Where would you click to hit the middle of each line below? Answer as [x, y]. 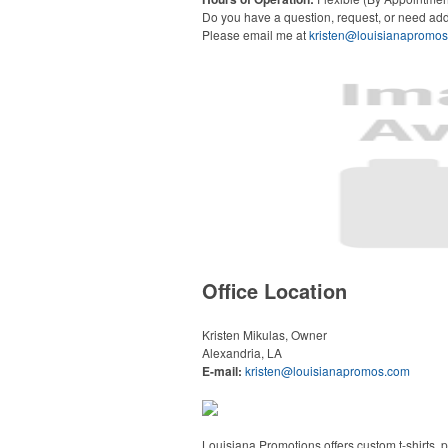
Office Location [274, 290]
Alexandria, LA [242, 352]
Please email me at [255, 34]
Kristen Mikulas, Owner [264, 334]
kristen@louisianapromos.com [327, 370]
